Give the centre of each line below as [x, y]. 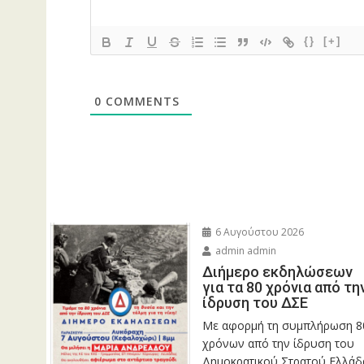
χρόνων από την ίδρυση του [278, 343]
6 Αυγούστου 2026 [258, 232]
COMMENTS [140, 101]
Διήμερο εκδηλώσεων [277, 271]
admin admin [244, 250]
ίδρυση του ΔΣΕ [255, 302]
